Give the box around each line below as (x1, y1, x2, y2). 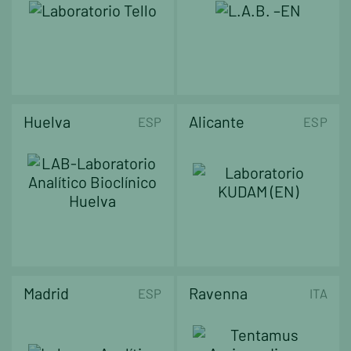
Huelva (24, 111, 71, 131)
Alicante (189, 111, 245, 131)
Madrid (24, 283, 69, 302)
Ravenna (189, 283, 248, 302)
